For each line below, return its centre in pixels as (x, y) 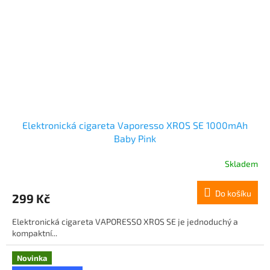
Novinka (32, 258)
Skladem (241, 163)
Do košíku (233, 193)
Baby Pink (135, 139)
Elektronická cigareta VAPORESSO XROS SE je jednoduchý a (125, 222)
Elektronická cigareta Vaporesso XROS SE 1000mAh (135, 125)
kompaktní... (35, 233)
